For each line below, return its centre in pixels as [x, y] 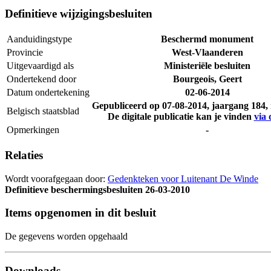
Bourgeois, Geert [207, 79]
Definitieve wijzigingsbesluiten [79, 14]
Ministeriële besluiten [207, 66]
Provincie [25, 53]
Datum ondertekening [48, 93]
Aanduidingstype [39, 39]
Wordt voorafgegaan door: [55, 178]
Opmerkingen [33, 130]
